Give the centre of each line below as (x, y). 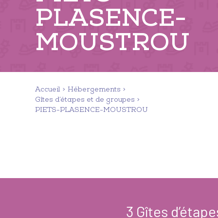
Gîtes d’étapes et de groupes (85, 100)
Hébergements (94, 89)
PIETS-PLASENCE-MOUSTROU (91, 110)
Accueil (48, 89)
